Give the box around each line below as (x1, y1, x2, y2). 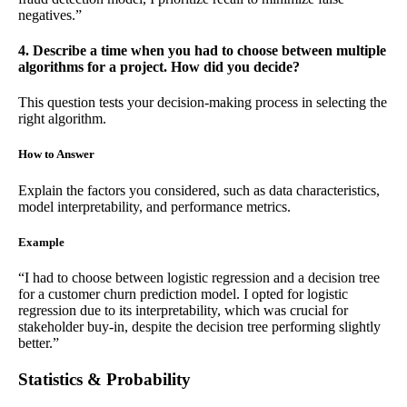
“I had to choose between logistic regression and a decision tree (18, 270, 380, 285)
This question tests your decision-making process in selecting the (18, 94, 387, 111)
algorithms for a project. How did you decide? (18, 59, 300, 75)
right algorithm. (18, 111, 106, 127)
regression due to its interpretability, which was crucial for (18, 303, 348, 318)
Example (18, 234, 65, 249)
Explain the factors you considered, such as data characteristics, (18, 182, 380, 198)
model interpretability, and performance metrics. (18, 198, 291, 214)
